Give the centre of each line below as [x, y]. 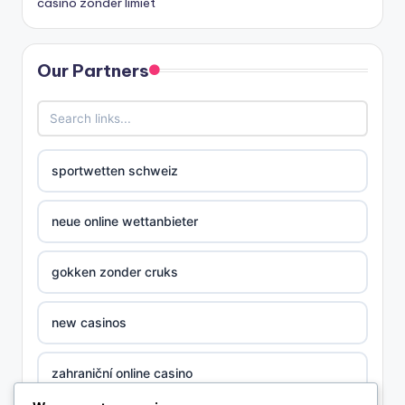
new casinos [89, 323]
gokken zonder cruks [115, 272]
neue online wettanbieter [125, 221]
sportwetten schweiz [115, 171]
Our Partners [93, 71]
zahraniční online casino [122, 373]
